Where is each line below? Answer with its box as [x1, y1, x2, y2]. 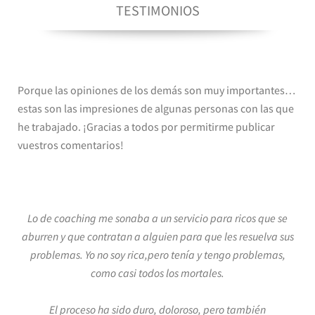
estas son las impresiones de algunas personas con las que [18, 101, 294, 115]
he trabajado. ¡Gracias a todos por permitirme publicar [18, 120, 275, 134]
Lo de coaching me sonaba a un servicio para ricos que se [27, 211, 288, 225]
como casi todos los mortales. [91, 266, 224, 280]
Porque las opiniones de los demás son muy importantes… [18, 83, 295, 97]
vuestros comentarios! [18, 138, 124, 152]
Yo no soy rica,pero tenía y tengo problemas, [84, 247, 285, 262]
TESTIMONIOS [115, 1, 200, 19]
